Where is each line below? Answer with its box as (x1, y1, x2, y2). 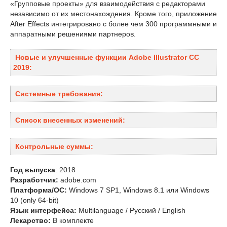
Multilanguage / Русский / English (77, 206, 185, 214)
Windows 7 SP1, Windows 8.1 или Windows (67, 186, 209, 194)
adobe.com (58, 176, 96, 184)
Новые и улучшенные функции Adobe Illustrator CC (15, 53, 199, 61)
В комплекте (51, 216, 94, 224)
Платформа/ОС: (10, 186, 67, 194)
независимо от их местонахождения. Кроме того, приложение (10, 10, 217, 18)
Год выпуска (10, 166, 55, 174)
